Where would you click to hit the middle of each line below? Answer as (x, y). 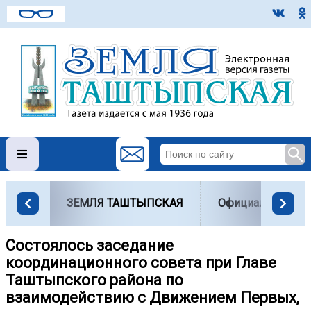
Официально (251, 203)
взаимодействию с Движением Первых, (152, 297)
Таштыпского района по (94, 280)
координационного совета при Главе (141, 262)
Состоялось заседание (90, 245)
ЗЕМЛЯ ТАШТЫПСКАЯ (125, 203)
